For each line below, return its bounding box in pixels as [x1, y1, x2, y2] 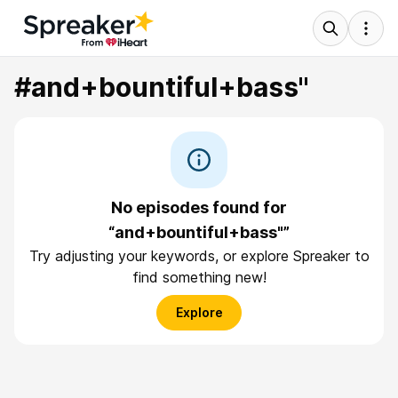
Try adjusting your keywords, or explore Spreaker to [28, 247, 370, 265]
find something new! [131, 268, 267, 286]
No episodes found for [111, 198, 287, 217]
